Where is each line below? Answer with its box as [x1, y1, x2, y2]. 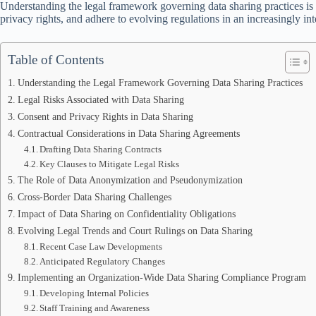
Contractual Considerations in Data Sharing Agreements [17, 128, 240, 139]
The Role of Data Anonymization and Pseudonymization [17, 174, 243, 186]
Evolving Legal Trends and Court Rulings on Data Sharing [17, 225, 253, 236]
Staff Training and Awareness [39, 303, 150, 313]
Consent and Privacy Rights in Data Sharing [17, 111, 193, 122]
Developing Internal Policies [39, 288, 150, 298]
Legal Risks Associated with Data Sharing [17, 94, 184, 105]
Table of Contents [8, 52, 104, 67]
